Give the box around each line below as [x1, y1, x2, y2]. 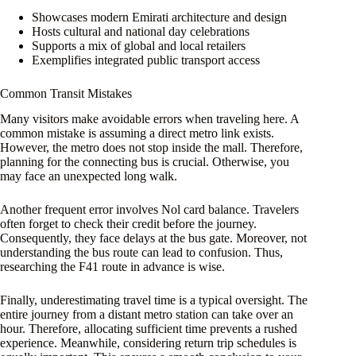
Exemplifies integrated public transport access [32, 52, 260, 67]
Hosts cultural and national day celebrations [32, 24, 250, 38]
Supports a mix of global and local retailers [32, 38, 246, 52]
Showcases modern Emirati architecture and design [32, 10, 287, 24]
